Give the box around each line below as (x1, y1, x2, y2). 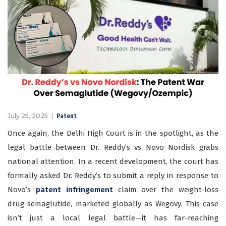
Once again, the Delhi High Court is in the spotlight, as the (8, 129, 218, 138)
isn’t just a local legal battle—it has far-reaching (8, 213, 218, 223)
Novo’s (8, 185, 36, 195)
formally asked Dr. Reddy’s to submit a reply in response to (8, 171, 218, 181)
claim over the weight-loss (118, 185, 219, 195)
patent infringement (35, 185, 118, 195)
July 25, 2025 (8, 112, 48, 120)
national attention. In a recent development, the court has (8, 157, 218, 166)
